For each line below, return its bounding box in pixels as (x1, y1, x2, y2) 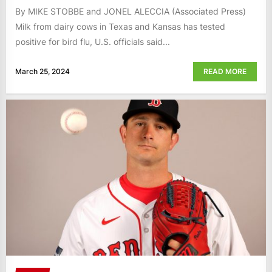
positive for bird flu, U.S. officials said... (15, 36, 170, 47)
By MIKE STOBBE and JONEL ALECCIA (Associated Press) (15, 5, 246, 16)
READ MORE (203, 67, 246, 76)
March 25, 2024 (15, 67, 70, 76)
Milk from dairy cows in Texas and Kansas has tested (15, 21, 225, 32)
